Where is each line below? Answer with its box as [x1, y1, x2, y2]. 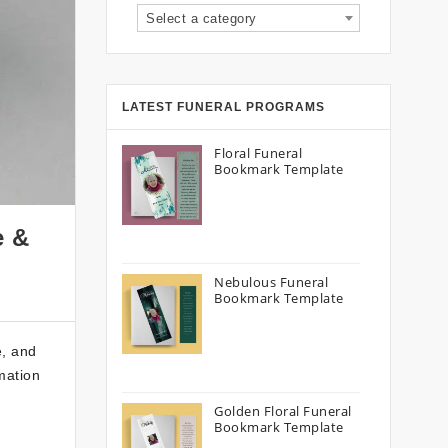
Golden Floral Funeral [214, 402, 352, 420]
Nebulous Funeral [214, 273, 328, 291]
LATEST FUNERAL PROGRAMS [122, 100, 325, 114]
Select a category [146, 11, 257, 26]
